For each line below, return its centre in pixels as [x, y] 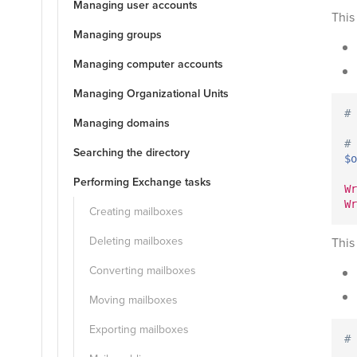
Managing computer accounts [148, 64]
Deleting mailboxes [136, 241]
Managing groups [118, 35]
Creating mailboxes [136, 212]
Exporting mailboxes [139, 330]
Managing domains [122, 123]
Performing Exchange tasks [142, 182]
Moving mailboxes [133, 300]
